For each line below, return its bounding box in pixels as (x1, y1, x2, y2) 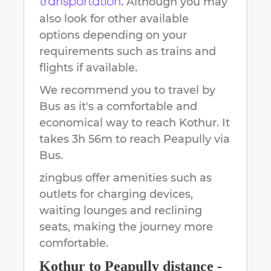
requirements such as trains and (39, 45, 216, 59)
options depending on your (39, 28, 187, 42)
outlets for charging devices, (39, 188, 193, 201)
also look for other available (39, 12, 189, 26)
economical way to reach (39, 116, 179, 130)
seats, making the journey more (39, 220, 213, 234)
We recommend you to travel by (39, 83, 215, 97)
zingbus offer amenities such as (39, 171, 212, 185)
